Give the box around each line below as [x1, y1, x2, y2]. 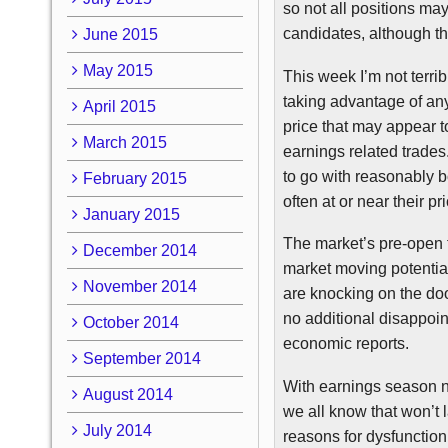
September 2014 [82, 349, 201, 367]
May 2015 [82, 61, 153, 79]
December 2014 [82, 241, 197, 259]
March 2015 [82, 133, 167, 151]
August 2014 [82, 385, 173, 403]
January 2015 [82, 205, 180, 223]
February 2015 [82, 169, 187, 187]
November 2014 [82, 277, 197, 295]
